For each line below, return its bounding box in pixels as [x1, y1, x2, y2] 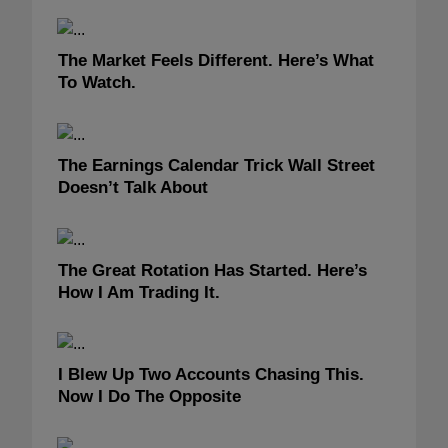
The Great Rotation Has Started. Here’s [58, 260, 367, 280]
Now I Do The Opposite [58, 387, 241, 407]
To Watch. [58, 73, 136, 93]
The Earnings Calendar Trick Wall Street [58, 155, 375, 175]
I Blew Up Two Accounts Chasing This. [58, 365, 364, 385]
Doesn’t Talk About [58, 177, 208, 197]
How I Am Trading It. [58, 282, 220, 302]
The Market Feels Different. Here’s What [58, 51, 374, 71]
